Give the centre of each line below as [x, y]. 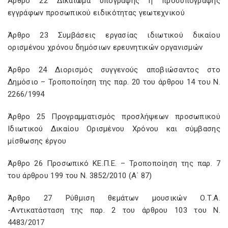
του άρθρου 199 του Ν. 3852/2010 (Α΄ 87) [80, 176]
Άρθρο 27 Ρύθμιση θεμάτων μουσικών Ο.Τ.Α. [114, 198]
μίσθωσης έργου [37, 141]
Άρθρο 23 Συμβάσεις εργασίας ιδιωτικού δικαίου [114, 35]
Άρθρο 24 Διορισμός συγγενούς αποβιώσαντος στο [114, 70]
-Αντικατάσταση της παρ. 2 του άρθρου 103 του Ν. [114, 210]
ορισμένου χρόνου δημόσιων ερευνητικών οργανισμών [105, 47]
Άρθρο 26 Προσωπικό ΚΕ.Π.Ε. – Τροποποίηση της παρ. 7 [114, 163]
